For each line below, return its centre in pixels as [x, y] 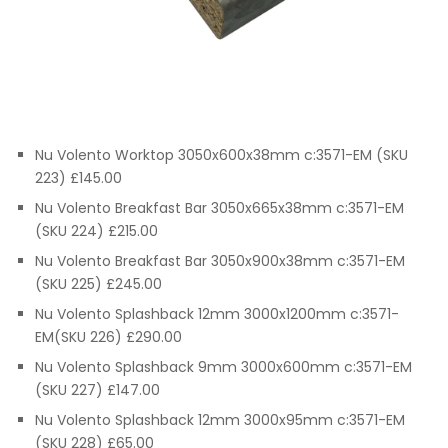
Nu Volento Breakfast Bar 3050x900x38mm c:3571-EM [220, 261]
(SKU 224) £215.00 [96, 231]
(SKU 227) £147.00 [97, 390]
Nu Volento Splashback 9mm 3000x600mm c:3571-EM [223, 367]
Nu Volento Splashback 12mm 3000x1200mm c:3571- [217, 314]
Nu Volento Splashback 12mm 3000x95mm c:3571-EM [220, 420]
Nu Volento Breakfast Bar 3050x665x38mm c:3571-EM [219, 208]
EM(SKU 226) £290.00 [108, 337]
